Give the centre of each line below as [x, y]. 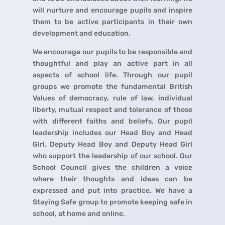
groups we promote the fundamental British [113, 87]
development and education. [81, 34]
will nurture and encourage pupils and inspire [113, 11]
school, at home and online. [79, 214]
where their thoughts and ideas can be [113, 179]
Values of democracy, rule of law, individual [113, 98]
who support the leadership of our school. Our [113, 156]
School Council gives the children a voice [113, 168]
